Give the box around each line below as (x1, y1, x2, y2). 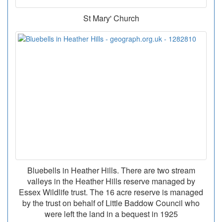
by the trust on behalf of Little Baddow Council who (22, 197, 200, 209)
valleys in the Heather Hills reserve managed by (27, 175, 195, 187)
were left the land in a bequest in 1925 (44, 208, 178, 220)
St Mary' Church (83, 12, 139, 24)
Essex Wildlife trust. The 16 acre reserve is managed (19, 186, 203, 198)
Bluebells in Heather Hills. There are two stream (27, 165, 195, 176)
